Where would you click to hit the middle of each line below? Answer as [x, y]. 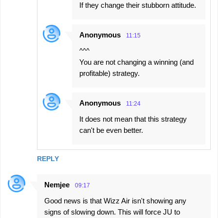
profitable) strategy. [109, 73]
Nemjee [57, 185]
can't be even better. [111, 130]
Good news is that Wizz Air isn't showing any [115, 201]
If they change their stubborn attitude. [138, 5]
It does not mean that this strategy [133, 119]
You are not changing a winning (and [136, 62]
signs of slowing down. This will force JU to [112, 212]
